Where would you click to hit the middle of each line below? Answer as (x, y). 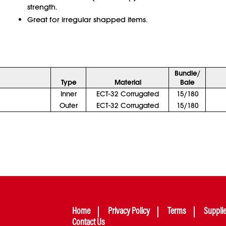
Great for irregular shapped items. (87, 19)
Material (128, 82)
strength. (42, 7)
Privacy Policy (129, 212)
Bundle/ (187, 73)
